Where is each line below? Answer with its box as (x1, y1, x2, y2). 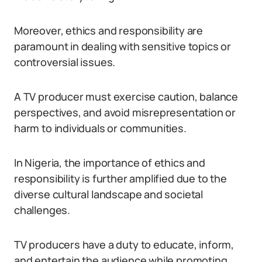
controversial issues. (14, 55, 116, 69)
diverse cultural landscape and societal (14, 187, 203, 201)
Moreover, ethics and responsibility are (14, 23, 203, 37)
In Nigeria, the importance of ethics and (14, 156, 205, 170)
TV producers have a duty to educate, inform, (14, 237, 235, 251)
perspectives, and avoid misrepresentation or (14, 105, 236, 119)
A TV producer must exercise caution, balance (14, 89, 239, 104)
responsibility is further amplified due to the (14, 171, 227, 185)
